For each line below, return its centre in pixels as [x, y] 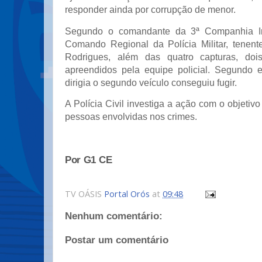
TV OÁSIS [85, 193]
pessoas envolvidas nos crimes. [131, 117]
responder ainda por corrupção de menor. [150, 9]
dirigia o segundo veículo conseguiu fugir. [151, 82]
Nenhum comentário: [114, 216]
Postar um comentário [117, 240]
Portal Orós [127, 193]
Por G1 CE [89, 160]
